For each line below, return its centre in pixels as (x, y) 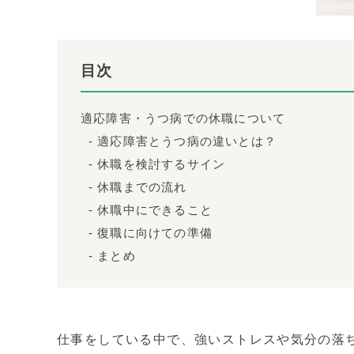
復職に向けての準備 (155, 233)
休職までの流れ (142, 188)
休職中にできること (155, 211)
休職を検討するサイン (162, 165)
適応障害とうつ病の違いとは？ (187, 142)
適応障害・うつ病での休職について (183, 119)
